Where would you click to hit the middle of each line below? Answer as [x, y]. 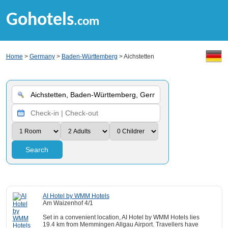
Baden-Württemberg [89, 56]
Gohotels [40, 20]
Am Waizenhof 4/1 [68, 203]
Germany [42, 56]
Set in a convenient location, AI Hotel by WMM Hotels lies [121, 217]
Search [37, 150]
